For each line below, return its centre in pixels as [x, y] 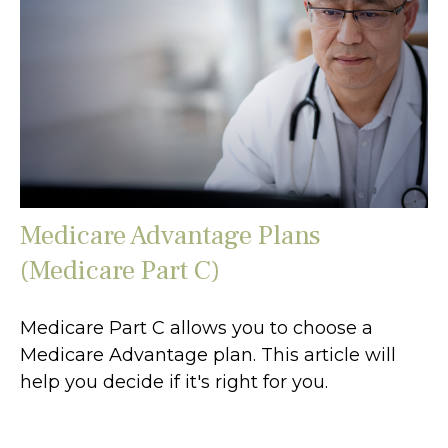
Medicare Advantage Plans [170, 236]
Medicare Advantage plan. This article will [208, 355]
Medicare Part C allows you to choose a [196, 328]
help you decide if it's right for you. [174, 382]
